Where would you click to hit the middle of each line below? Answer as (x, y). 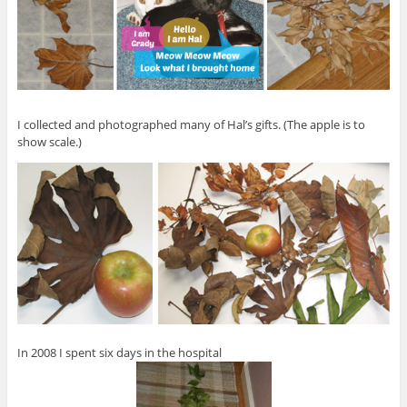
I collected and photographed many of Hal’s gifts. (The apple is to (191, 124)
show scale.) (49, 141)
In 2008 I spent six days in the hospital (119, 352)
